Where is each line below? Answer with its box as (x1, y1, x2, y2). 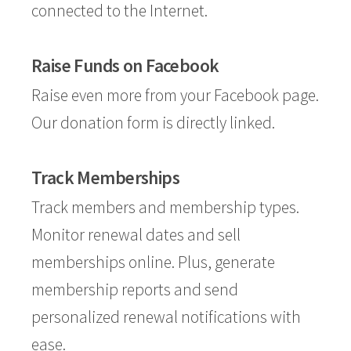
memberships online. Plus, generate (31, 251, 275, 273)
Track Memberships (31, 166, 180, 189)
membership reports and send (31, 279, 238, 300)
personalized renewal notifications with (31, 306, 301, 327)
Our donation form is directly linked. (31, 112, 275, 133)
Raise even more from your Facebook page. (31, 85, 319, 106)
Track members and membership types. (31, 197, 299, 218)
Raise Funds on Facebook (31, 54, 219, 77)
